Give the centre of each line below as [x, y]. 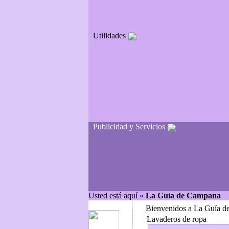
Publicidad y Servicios [129, 127]
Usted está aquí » [117, 196]
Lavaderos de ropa [177, 219]
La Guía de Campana [184, 196]
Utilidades [109, 35]
